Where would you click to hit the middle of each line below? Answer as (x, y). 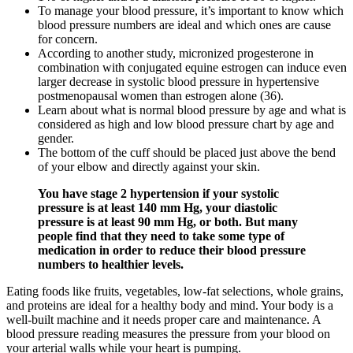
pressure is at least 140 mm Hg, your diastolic (158, 208)
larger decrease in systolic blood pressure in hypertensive (178, 82)
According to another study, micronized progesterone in (176, 54)
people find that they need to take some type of (161, 236)
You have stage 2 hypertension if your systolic (158, 194)
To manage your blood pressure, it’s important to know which (191, 11)
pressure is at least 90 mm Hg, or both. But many (168, 222)
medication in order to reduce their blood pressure (172, 251)
